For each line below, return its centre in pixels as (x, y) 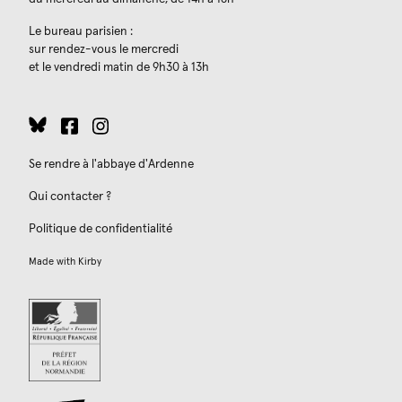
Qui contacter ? (70, 197)
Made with (53, 262)
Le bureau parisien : (81, 31)
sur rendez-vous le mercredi (104, 49)
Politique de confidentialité (100, 229)
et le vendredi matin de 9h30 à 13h (119, 67)
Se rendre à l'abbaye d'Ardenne (111, 165)
